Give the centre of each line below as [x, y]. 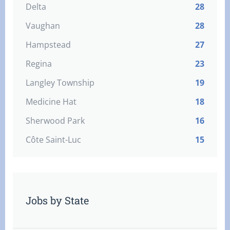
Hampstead [48, 45]
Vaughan [43, 26]
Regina [39, 64]
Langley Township [60, 83]
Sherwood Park [55, 121]
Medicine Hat [51, 102]
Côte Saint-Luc [53, 140]
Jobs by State [57, 200]
